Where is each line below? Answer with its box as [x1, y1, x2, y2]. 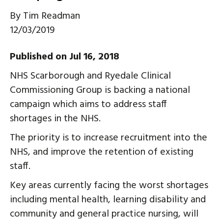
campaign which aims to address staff [10, 96, 167, 112]
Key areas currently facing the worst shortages [10, 177, 208, 193]
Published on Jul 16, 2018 [10, 49, 119, 65]
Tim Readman [23, 8, 80, 24]
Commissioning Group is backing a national [10, 82, 190, 98]
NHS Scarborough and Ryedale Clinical [10, 68, 171, 84]
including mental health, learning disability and [10, 192, 206, 208]
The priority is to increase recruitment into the [10, 130, 207, 146]
